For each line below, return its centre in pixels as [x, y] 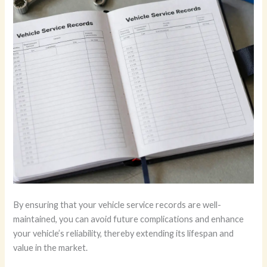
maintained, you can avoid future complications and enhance [129, 219]
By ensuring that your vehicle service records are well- [117, 204]
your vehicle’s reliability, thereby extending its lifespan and [124, 233]
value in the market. [51, 247]
